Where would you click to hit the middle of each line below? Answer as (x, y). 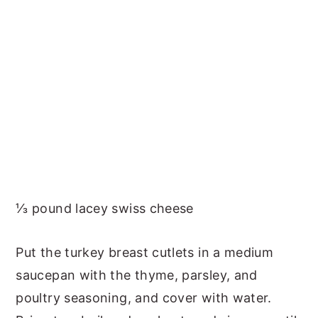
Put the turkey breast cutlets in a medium (145, 253)
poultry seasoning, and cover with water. (144, 298)
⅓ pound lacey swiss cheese (105, 209)
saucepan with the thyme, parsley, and (137, 275)
